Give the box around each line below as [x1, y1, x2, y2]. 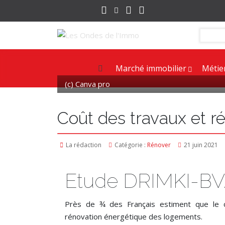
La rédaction [66, 141, 101, 149]
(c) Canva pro [65, 79, 110, 89]
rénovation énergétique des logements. [65, 211, 202, 221]
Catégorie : [113, 141, 147, 149]
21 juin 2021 [184, 141, 218, 149]
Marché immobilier [115, 63, 186, 74]
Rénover [147, 141, 171, 149]
